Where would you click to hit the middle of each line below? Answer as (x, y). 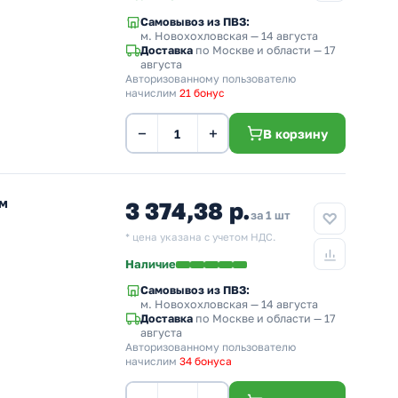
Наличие (151, 264)
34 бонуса (206, 361)
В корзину (295, 133)
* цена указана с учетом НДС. (200, 237)
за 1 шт (271, 215)
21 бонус (202, 93)
